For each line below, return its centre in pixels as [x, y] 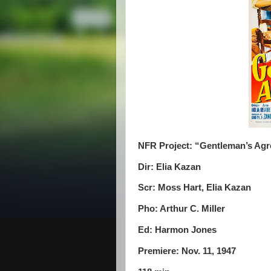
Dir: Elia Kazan [169, 167]
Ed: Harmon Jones [177, 230]
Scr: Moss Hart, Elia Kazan [194, 188]
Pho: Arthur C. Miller [181, 209]
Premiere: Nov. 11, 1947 [187, 251]
